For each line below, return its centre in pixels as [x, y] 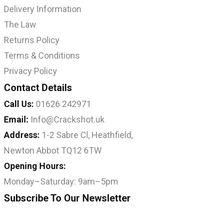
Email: [16, 119]
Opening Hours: [35, 166]
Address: [23, 135]
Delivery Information [43, 9]
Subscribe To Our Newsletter [67, 198]
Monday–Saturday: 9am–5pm [61, 181]
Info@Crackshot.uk [67, 119]
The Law [20, 24]
